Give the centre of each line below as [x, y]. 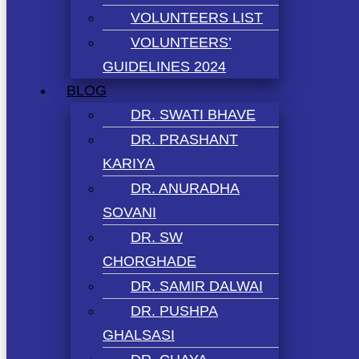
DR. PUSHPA [174, 311]
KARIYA [129, 163]
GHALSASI [139, 335]
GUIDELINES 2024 [164, 66]
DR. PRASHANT [184, 139]
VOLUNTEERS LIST [197, 17]
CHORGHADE [149, 261]
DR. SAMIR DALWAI [197, 286]
